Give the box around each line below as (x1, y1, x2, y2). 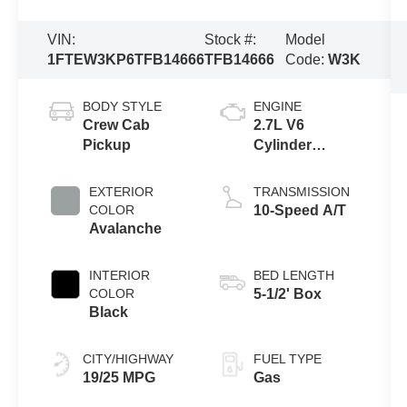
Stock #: (204, 31, 257, 47)
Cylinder (253, 136, 312, 153)
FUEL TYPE (253, 351, 322, 366)
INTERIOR (89, 267, 151, 283)
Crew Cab (83, 116, 151, 133)
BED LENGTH (253, 267, 334, 283)
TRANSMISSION (253, 184, 350, 199)
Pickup (83, 136, 132, 153)
